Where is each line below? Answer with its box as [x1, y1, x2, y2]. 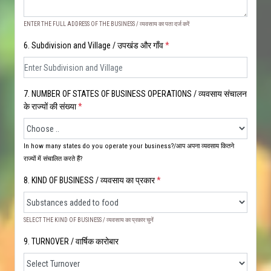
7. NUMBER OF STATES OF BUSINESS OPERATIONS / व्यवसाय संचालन [24, 89, 247, 99]
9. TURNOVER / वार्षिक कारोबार [24, 237, 119, 246]
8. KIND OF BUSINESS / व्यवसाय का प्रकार [24, 175, 157, 185]
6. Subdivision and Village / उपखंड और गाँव [24, 41, 163, 50]
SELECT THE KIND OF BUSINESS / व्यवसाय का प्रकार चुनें [24, 217, 154, 223]
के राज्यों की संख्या [24, 102, 78, 111]
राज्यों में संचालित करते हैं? [24, 155, 82, 163]
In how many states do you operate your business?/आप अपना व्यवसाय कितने [24, 142, 234, 150]
